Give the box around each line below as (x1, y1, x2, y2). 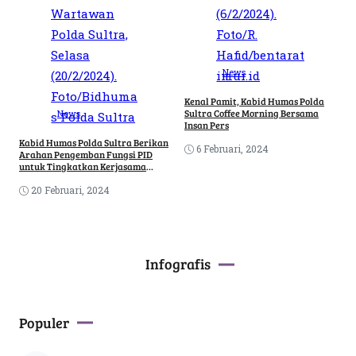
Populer (19, 312, 69, 332)
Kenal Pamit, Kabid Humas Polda (184, 95, 324, 108)
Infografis (145, 254, 211, 274)
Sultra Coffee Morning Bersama (184, 106, 319, 120)
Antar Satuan (19, 172, 78, 185)
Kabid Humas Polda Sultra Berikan (19, 136, 168, 149)
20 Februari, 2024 (31, 184, 110, 197)
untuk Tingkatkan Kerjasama (19, 160, 146, 173)
